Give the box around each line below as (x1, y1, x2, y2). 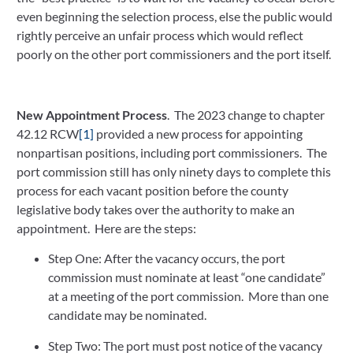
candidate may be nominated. (48, 307, 206, 323)
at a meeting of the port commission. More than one (48, 288, 329, 304)
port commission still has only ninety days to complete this (17, 163, 331, 179)
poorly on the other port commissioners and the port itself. (17, 46, 331, 62)
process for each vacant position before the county (17, 182, 288, 198)
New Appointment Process (17, 106, 167, 122)
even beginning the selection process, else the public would (17, 9, 333, 24)
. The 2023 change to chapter (167, 106, 325, 122)
